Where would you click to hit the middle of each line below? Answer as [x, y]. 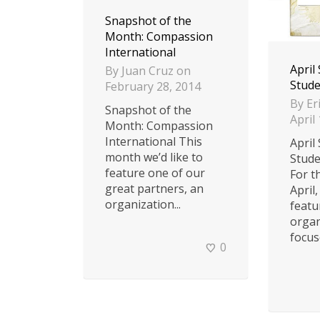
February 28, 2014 [153, 86]
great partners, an [154, 188]
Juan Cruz [147, 70]
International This [154, 141]
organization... [143, 204]
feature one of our [155, 172]
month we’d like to [154, 157]
